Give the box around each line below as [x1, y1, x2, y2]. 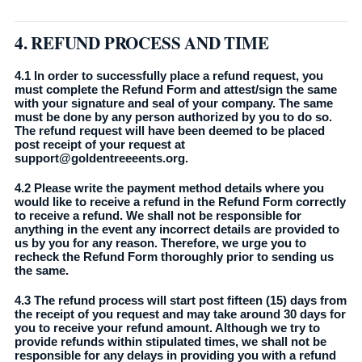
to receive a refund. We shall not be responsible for [14, 208, 301, 222]
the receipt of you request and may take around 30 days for [14, 307, 346, 321]
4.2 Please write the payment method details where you [14, 181, 324, 195]
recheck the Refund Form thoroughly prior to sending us [14, 250, 334, 263]
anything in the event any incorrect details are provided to [14, 222, 339, 236]
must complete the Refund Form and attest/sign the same [14, 82, 337, 96]
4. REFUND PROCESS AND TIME [14, 30, 269, 55]
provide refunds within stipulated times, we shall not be [14, 335, 326, 348]
